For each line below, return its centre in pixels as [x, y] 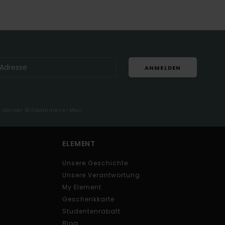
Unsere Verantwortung [101, 175]
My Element [82, 187]
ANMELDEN [163, 68]
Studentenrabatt [92, 211]
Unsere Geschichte [95, 163]
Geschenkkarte [89, 199]
